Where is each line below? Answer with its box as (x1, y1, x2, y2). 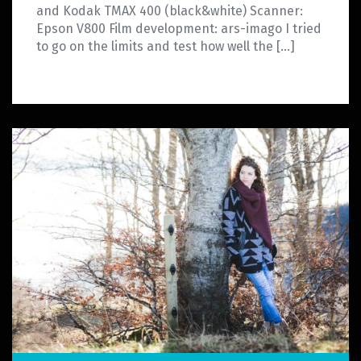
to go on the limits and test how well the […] (36, 39, 295, 55)
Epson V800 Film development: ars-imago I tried (36, 21, 322, 37)
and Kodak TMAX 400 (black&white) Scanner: (36, 3, 303, 19)
